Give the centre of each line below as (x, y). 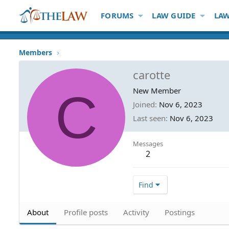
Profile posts (86, 212)
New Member (157, 90)
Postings (180, 212)
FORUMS (117, 15)
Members (36, 52)
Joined (144, 104)
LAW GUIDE (174, 15)
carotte (152, 74)
